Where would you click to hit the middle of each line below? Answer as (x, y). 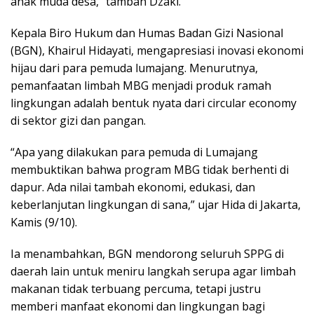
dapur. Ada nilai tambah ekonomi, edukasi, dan (133, 187)
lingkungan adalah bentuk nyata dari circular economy (153, 103)
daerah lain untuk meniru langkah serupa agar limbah (153, 272)
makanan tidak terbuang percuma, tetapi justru (136, 289)
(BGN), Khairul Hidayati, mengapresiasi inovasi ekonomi (157, 51)
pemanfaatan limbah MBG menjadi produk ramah (141, 86)
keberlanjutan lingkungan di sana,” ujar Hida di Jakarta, (156, 205)
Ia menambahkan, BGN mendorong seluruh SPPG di (147, 254)
